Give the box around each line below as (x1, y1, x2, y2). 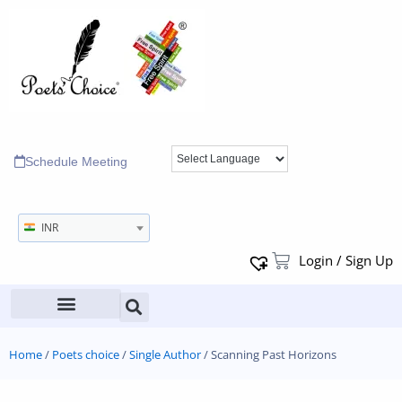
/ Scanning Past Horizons (201, 345, 336, 363)
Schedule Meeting (25, 154, 127, 169)
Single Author (129, 345, 201, 363)
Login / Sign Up (299, 251, 393, 270)
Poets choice (52, 345, 119, 363)
